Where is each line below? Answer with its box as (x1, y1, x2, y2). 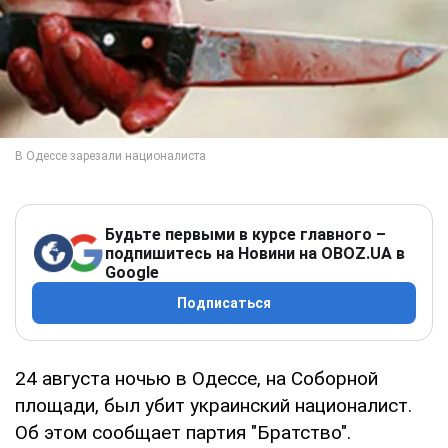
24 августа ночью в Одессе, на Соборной (15, 366, 378, 390)
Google (105, 262, 159, 282)
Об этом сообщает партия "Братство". (15, 420, 351, 444)
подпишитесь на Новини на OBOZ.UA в (105, 243, 405, 263)
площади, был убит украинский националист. (15, 393, 412, 417)
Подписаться (177, 294, 271, 311)
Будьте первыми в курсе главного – (105, 224, 386, 244)
